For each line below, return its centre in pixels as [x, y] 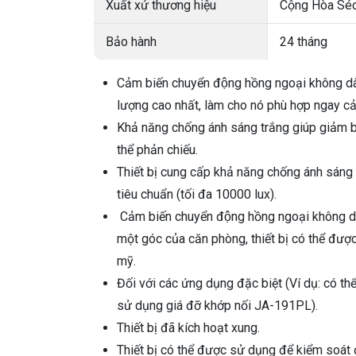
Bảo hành [131, 41]
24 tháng [304, 41]
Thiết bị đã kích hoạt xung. [188, 328]
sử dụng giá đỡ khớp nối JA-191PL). [217, 306]
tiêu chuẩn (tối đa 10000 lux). [197, 194]
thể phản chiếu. [157, 150]
